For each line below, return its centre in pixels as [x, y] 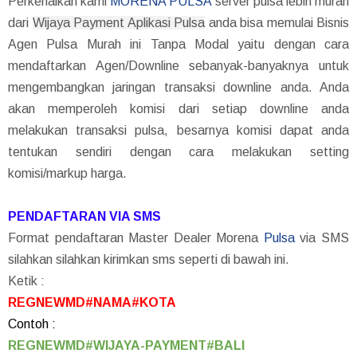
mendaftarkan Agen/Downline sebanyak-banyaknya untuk [178, 65]
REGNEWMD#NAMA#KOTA [92, 302]
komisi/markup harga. [67, 173]
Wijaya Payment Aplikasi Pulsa [118, 22]
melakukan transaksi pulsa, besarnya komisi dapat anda [178, 130]
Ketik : [26, 280]
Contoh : [32, 324]
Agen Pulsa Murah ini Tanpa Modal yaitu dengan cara [178, 44]
